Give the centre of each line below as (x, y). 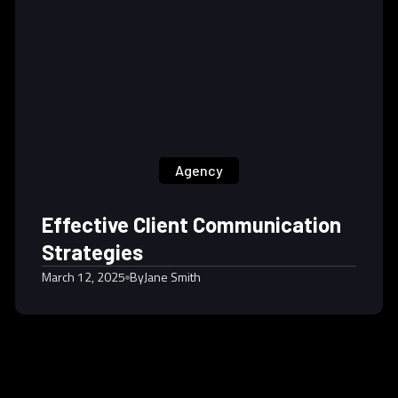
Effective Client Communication (191, 224)
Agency (199, 170)
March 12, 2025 (83, 277)
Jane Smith (172, 277)
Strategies (92, 252)
